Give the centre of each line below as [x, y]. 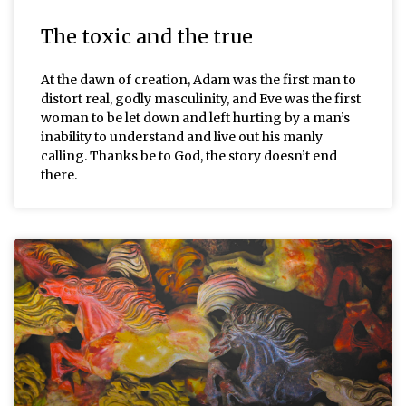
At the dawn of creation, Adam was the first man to [198, 79]
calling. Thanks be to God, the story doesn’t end [189, 155]
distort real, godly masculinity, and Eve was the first [201, 98]
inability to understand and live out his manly [182, 136]
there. [59, 174]
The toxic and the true [147, 36]
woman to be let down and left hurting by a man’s [195, 117]
